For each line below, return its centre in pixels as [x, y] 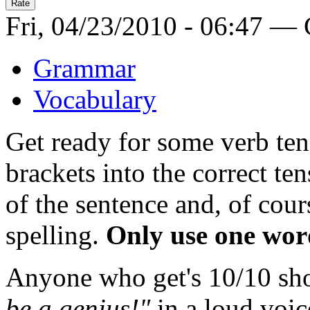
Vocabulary [95, 100]
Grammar [84, 69]
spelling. [56, 235]
